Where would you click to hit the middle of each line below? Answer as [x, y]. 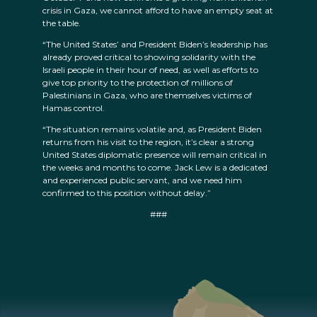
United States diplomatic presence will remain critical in [155, 155]
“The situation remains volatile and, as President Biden [152, 129]
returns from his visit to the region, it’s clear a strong [148, 142]
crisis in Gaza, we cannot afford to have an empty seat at [158, 11]
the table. [62, 23]
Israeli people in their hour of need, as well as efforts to [150, 70]
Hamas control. [74, 108]
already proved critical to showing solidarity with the [149, 57]
